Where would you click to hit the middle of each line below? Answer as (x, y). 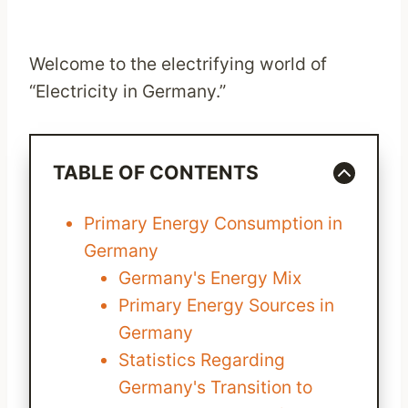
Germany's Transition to (215, 388)
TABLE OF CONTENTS (156, 173)
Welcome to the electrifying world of (178, 64)
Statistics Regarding (201, 360)
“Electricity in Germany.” (127, 92)
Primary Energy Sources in (226, 306)
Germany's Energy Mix (209, 278)
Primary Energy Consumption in (213, 224)
